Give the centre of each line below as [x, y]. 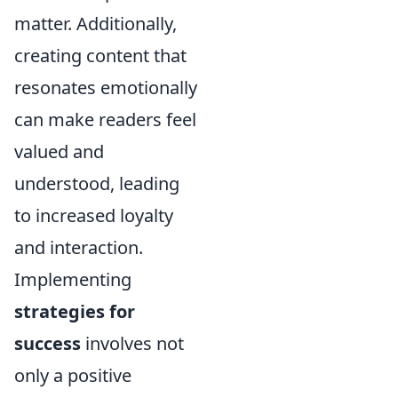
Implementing [73, 280]
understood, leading [97, 184]
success [48, 344]
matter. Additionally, [96, 24]
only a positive [73, 376]
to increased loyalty [94, 216]
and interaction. [79, 248]
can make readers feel [105, 120]
